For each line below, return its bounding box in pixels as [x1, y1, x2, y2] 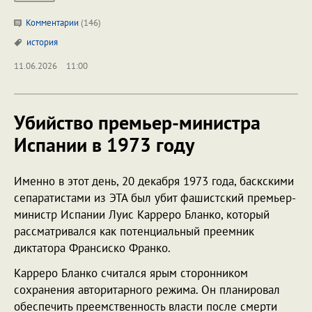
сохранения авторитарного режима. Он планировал [14, 281, 280, 297]
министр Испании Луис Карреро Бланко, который [14, 206, 270, 222]
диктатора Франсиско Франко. [14, 240, 171, 256]
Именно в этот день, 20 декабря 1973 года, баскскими [14, 173, 294, 189]
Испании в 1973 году [14, 131, 194, 157]
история [26, 36, 58, 48]
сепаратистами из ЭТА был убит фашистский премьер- [14, 189, 296, 205]
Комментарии [24, 16, 81, 29]
